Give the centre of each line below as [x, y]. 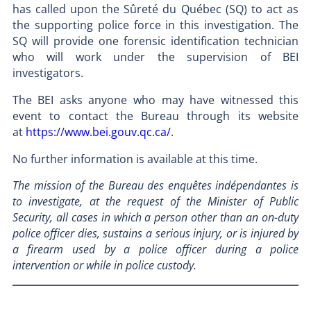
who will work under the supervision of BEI [155, 57]
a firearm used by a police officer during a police [155, 250]
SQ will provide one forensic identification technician [155, 41]
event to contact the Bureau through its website [155, 116]
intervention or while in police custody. [104, 266]
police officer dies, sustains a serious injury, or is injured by [155, 234]
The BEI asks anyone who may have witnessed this [155, 100]
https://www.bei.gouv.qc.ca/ [98, 132]
